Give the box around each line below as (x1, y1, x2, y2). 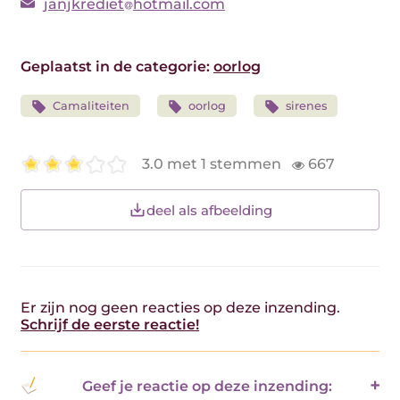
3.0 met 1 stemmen (142, 155, 285, 173)
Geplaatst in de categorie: (21, 58, 213, 75)
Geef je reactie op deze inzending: (81, 377, 332, 395)
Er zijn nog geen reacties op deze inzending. (21, 299, 340, 316)
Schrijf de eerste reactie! (21, 316, 199, 333)
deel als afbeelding (146, 201, 272, 219)
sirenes (285, 99, 327, 112)
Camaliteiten (52, 99, 129, 112)
